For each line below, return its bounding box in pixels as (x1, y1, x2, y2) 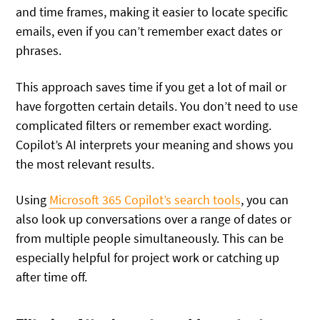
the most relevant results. (16, 155, 155, 172)
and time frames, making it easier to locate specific (16, 4, 289, 21)
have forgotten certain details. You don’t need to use (16, 97, 299, 114)
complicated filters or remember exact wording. (16, 116, 272, 134)
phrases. (16, 42, 62, 59)
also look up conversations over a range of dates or (16, 211, 292, 228)
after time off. (16, 269, 88, 286)
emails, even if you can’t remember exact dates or (16, 23, 283, 40)
